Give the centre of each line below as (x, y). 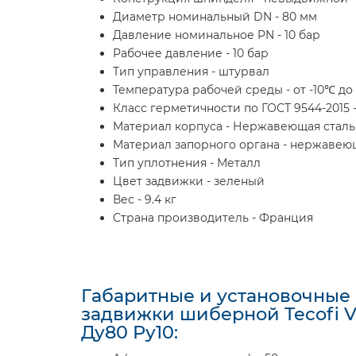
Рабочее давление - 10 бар (191, 53)
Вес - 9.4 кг (145, 199)
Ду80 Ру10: (130, 332)
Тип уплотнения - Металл (187, 163)
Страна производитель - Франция (213, 218)
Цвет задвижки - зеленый (189, 181)
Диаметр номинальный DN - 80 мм (215, 17)
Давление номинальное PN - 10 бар (217, 35)
